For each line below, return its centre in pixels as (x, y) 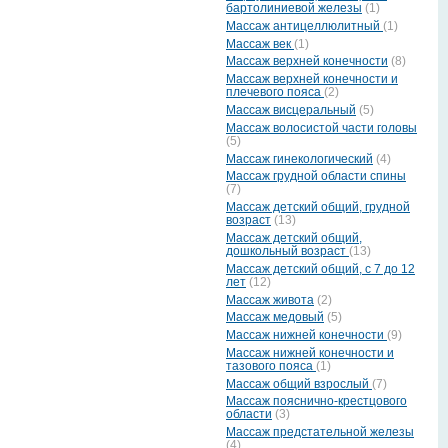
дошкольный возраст (287, 250)
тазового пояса (271, 365)
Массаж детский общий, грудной (318, 207)
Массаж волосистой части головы (321, 127)
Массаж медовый (275, 317)
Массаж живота (270, 299)
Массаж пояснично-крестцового (316, 401)
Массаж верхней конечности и (312, 79)
